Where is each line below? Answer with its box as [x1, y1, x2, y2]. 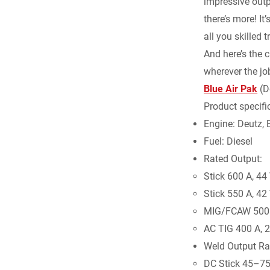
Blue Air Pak [204, 83, 258, 95]
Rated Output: [204, 153, 263, 165]
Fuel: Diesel [204, 136, 253, 147]
